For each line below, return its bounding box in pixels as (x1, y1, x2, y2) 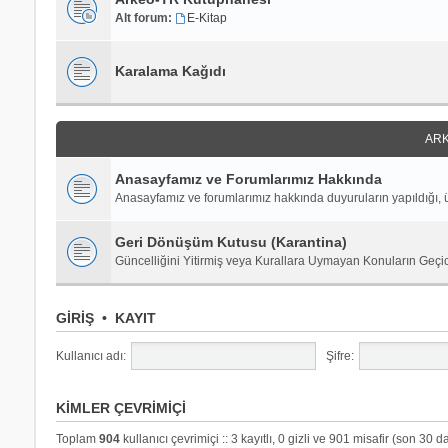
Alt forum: (114, 10, 172, 25)
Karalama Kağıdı (114, 62, 226, 79)
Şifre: (325, 348, 354, 363)
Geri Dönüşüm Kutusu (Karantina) (114, 233, 347, 250)
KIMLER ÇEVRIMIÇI (55, 399, 186, 416)
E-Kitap (187, 10, 228, 25)
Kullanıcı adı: (55, 348, 126, 363)
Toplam (55, 431, 99, 446)
